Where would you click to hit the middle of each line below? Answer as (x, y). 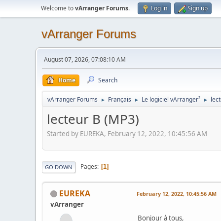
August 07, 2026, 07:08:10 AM (85, 59)
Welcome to (58, 8)
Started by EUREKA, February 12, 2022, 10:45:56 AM (127, 133)
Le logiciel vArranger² (171, 99)
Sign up (198, 8)
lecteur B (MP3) (93, 119)
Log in (159, 8)
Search (108, 80)
